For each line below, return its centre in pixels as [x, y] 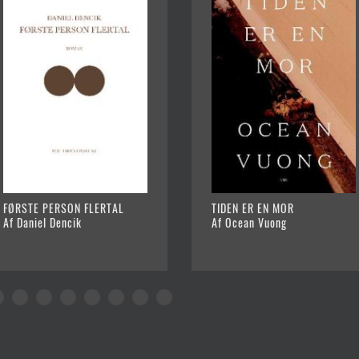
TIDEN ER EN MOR [253, 208]
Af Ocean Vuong [249, 222]
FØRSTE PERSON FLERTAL [64, 208]
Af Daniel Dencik [42, 222]
